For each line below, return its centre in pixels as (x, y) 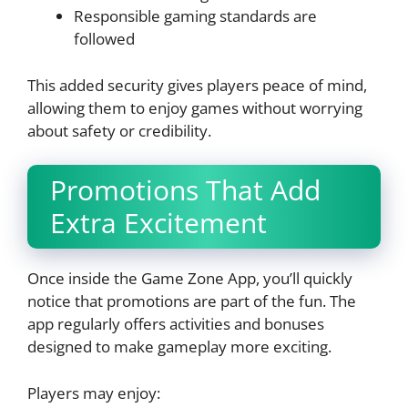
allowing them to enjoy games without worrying (195, 107)
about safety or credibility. (119, 130)
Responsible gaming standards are (195, 16)
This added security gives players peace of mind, (197, 85)
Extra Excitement (158, 223)
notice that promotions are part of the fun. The (192, 301)
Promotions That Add (185, 190)
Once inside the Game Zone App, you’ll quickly (190, 279)
